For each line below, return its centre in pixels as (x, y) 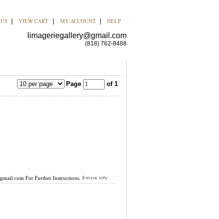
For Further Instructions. (53, 178)
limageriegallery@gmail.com (77, 35)
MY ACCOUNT (78, 21)
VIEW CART (33, 21)
